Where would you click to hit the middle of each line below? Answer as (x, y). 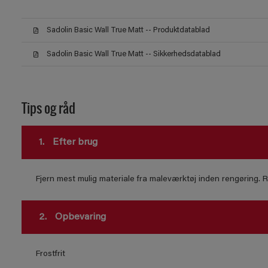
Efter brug (74, 142)
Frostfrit (50, 254)
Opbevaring (79, 217)
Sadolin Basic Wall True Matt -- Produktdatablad (128, 30)
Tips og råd (48, 107)
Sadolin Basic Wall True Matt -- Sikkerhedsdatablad (133, 54)
